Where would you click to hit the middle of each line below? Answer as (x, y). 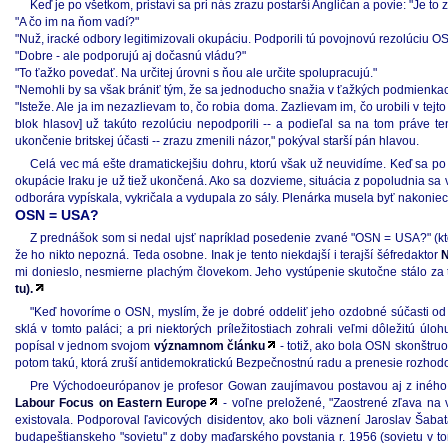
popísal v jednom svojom (84, 346)
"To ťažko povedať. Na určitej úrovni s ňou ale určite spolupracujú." (196, 73)
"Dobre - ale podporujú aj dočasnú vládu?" (130, 56)
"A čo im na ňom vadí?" (77, 22)
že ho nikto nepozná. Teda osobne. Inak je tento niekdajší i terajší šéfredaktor (228, 255)
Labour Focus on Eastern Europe (111, 403)
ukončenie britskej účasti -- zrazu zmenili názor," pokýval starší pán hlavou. (217, 141)
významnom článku (209, 346)
